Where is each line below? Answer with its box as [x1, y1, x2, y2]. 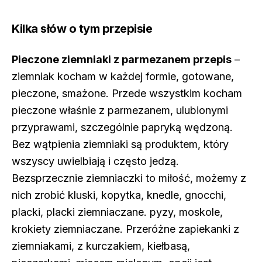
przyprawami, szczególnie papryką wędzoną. [12, 121, 233, 133]
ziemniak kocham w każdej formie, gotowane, [12, 70, 234, 82]
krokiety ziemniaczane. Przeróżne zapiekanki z [12, 223, 239, 235]
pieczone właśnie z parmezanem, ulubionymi [12, 104, 228, 116]
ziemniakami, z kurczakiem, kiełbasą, [12, 240, 190, 252]
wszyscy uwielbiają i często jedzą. [12, 155, 179, 167]
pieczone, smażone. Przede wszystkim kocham [12, 87, 242, 99]
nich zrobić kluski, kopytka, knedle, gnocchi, [12, 189, 226, 201]
